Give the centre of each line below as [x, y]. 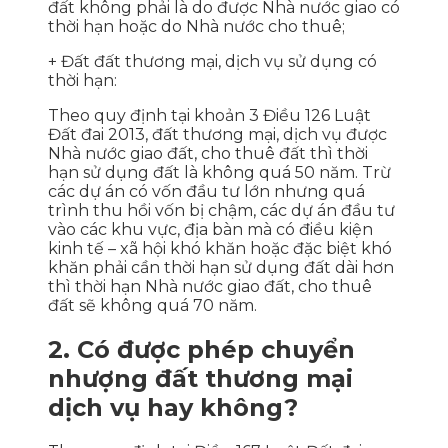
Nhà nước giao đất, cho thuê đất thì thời [208, 154]
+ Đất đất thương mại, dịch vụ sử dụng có [212, 62]
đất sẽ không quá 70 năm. [152, 306]
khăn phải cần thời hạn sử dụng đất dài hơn [221, 268]
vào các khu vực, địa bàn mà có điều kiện [210, 230]
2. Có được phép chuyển [201, 350]
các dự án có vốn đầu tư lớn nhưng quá [206, 192]
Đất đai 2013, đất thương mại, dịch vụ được [217, 135]
